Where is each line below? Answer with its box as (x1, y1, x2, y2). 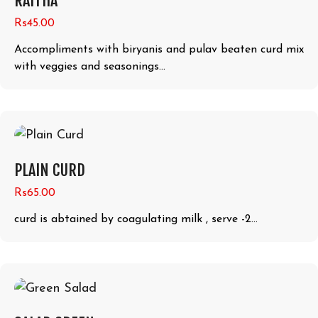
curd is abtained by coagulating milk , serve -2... (14, 214, 258, 226)
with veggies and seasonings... (14, 60, 165, 72)
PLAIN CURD (14, 160, 85, 180)
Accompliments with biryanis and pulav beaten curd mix (14, 43, 304, 55)
